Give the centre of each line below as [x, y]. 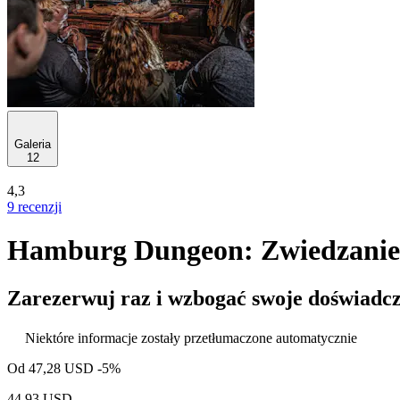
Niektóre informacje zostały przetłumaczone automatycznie [191, 337]
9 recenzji [34, 207]
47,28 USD [61, 368]
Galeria [33, 144]
